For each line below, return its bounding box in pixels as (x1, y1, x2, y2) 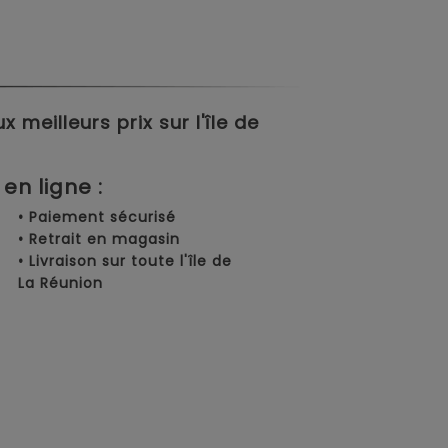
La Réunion (18, 273, 104, 294)
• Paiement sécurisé (18, 207, 177, 228)
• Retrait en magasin (18, 229, 181, 250)
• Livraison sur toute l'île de (18, 251, 233, 272)
